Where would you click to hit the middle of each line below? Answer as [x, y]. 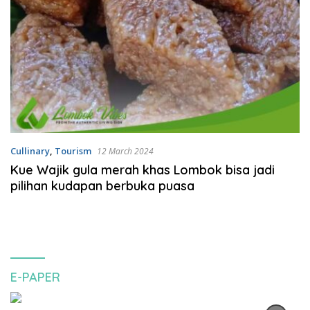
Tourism [73, 151]
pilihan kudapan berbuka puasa [102, 186]
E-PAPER [35, 277]
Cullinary [30, 151]
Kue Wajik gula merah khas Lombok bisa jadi [143, 170]
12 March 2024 [125, 152]
